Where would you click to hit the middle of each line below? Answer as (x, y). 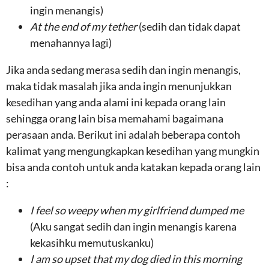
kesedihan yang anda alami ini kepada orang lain (116, 102)
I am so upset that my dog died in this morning (136, 259)
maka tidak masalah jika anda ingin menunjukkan (119, 86)
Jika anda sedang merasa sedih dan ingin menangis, (123, 70)
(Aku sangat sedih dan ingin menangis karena (133, 226)
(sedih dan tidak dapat (190, 26)
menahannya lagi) (71, 43)
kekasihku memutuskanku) (92, 243)
